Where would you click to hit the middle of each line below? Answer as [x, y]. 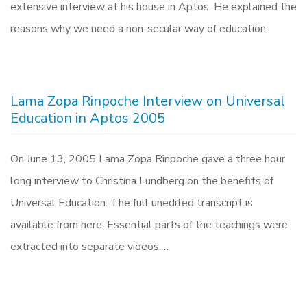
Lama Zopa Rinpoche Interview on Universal [148, 101]
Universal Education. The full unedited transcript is [132, 203]
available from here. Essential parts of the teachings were [149, 225]
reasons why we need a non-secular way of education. [139, 29]
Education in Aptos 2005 [88, 118]
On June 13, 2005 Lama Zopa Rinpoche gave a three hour [148, 159]
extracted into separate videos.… [89, 247]
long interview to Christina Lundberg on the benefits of [142, 181]
